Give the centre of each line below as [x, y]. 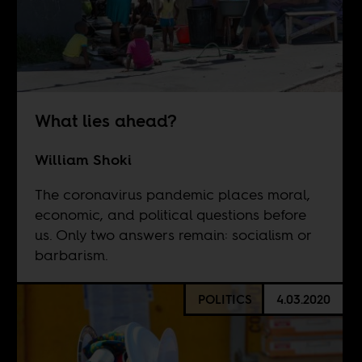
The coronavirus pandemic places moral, [172, 195]
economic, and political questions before [170, 215]
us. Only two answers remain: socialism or [173, 235]
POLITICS [225, 299]
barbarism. [71, 255]
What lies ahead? [105, 121]
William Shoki [83, 160]
